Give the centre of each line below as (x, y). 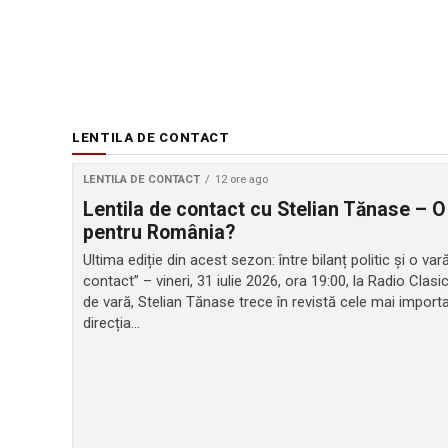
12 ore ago (241, 179)
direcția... (111, 322)
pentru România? (159, 232)
